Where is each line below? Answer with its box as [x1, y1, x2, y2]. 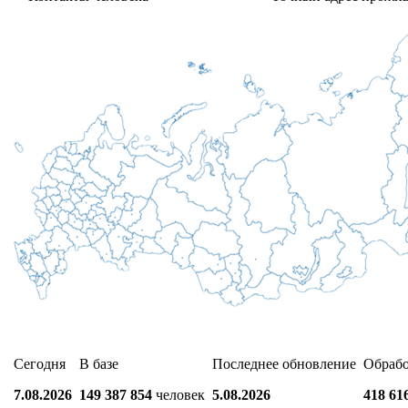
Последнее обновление [212, 356, 356, 372]
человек [156, 387, 205, 403]
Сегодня [14, 356, 66, 372]
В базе [79, 356, 118, 372]
